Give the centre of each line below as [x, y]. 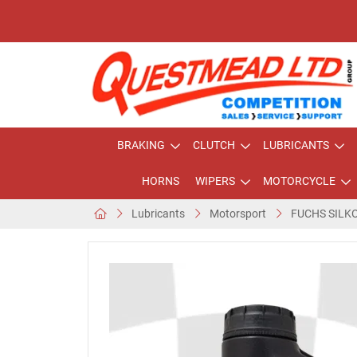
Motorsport [238, 214]
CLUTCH [214, 145]
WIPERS [215, 181]
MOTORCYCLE [299, 181]
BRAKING [141, 145]
